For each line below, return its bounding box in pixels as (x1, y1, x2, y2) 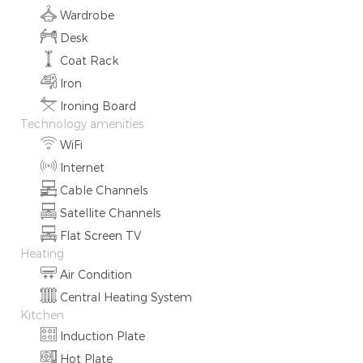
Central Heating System (60, 290, 192, 304)
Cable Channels (60, 183, 147, 197)
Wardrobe (60, 8, 114, 22)
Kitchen (20, 308, 64, 322)
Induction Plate (60, 329, 145, 343)
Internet (60, 160, 105, 174)
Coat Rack (60, 53, 118, 67)
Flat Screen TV (60, 228, 141, 242)
